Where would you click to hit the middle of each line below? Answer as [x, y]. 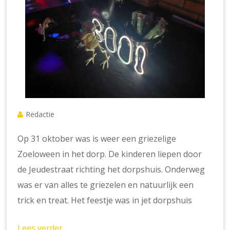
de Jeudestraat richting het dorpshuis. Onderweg [111, 170]
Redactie [40, 114]
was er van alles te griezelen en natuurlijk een [106, 185]
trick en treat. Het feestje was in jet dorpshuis [105, 200]
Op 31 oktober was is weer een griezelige [97, 139]
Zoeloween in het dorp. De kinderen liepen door [110, 154]
